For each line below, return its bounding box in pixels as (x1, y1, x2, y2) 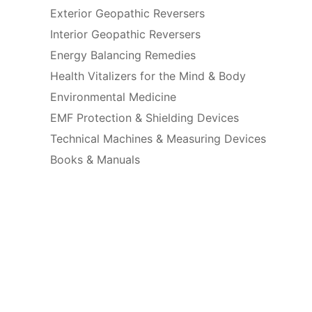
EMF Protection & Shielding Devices (50, 111, 239, 125)
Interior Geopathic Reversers (50, 27, 201, 42)
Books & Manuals (50, 153, 140, 167)
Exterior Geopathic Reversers (50, 6, 205, 21)
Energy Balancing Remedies (50, 48, 196, 63)
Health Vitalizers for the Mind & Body (50, 69, 246, 84)
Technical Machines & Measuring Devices (50, 132, 266, 146)
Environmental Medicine (50, 90, 176, 104)
